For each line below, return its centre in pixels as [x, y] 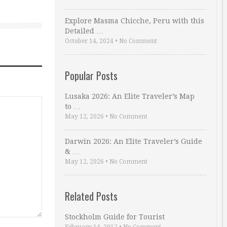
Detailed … [84, 31]
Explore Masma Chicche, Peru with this [135, 21]
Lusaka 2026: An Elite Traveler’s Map [130, 96]
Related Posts [91, 196]
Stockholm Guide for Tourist [115, 217]
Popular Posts [91, 75]
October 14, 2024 [89, 41]
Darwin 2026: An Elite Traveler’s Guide [134, 141]
